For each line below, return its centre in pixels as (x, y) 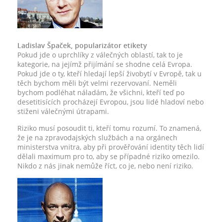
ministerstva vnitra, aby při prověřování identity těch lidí (111, 147)
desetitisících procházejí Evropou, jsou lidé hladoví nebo (111, 102)
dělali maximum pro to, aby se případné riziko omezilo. (109, 156)
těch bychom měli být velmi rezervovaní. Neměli (97, 83)
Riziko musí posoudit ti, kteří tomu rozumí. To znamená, (109, 128)
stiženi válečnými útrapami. (63, 111)
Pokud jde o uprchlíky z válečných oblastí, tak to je (100, 55)
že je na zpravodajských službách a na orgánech (97, 138)
